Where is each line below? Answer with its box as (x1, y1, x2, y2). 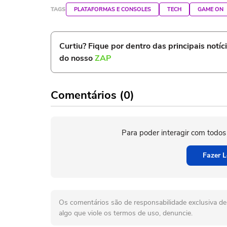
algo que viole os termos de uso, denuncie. (59, 208, 193, 218)
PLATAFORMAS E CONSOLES (74, 6, 151, 13)
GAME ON (198, 6, 223, 13)
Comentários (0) (51, 88, 134, 103)
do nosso (59, 53, 95, 64)
